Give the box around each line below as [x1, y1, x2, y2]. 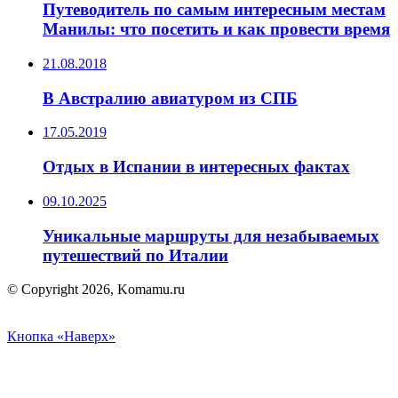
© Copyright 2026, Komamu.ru [7, 282, 185, 298]
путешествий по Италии [43, 245, 228, 265]
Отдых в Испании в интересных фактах [43, 157, 350, 177]
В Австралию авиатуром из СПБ [43, 88, 298, 107]
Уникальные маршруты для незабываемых [43, 226, 379, 245]
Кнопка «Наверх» [7, 329, 115, 345]
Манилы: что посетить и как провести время [43, 20, 390, 39]
